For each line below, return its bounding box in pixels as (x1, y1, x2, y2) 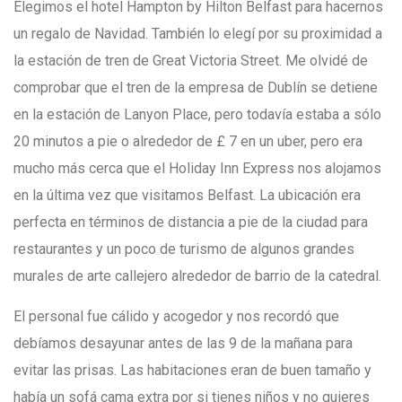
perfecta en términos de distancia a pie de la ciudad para (13, 214, 368, 232)
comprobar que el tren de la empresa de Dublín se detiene (13, 79, 378, 97)
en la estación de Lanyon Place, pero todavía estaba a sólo (13, 106, 381, 124)
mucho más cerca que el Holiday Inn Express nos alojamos (13, 160, 381, 178)
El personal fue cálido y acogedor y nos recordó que (13, 308, 339, 326)
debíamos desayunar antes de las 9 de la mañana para (13, 335, 353, 353)
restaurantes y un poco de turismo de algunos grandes (13, 240, 354, 258)
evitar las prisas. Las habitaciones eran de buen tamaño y (13, 362, 371, 380)
